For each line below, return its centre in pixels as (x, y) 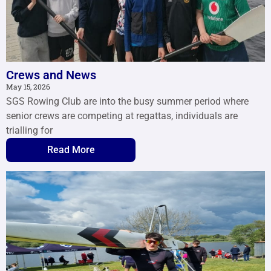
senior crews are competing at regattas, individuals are (122, 116)
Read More (71, 149)
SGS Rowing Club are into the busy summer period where (127, 101)
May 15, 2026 (28, 86)
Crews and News (51, 75)
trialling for (29, 130)
